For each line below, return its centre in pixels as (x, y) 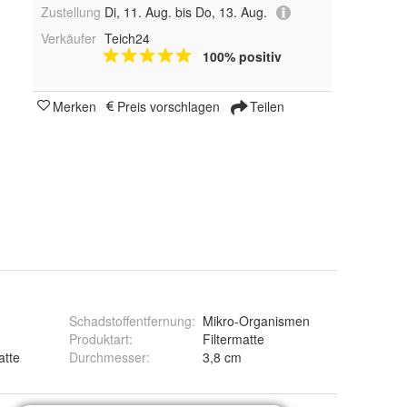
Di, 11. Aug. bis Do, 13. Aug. (185, 12)
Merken (74, 107)
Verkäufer (69, 39)
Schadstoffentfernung (130, 321)
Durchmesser (108, 357)
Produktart (99, 339)
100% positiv (242, 57)
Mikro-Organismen (256, 321)
